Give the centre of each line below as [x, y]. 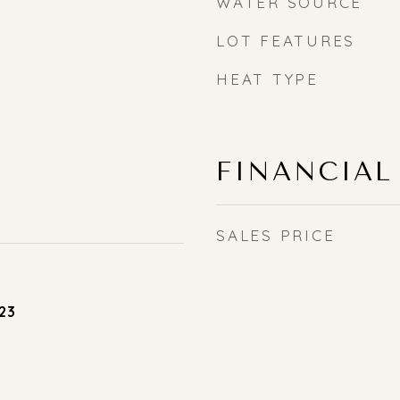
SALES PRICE [276, 235]
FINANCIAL [304, 171]
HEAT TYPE [267, 79]
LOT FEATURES [286, 41]
